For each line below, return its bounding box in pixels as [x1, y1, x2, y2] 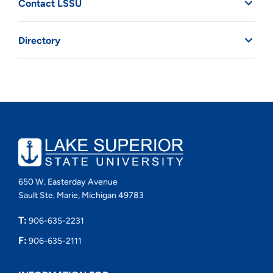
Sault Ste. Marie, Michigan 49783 [18, 190, 144, 201]
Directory [18, 34, 60, 46]
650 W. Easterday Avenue [18, 177, 118, 188]
